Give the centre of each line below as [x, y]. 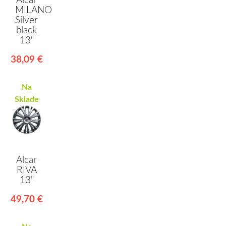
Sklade [26, 100]
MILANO [34, 11]
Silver [27, 21]
